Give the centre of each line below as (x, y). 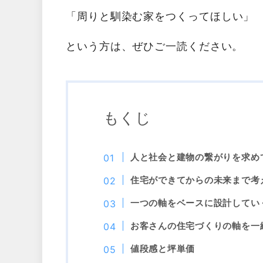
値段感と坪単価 (163, 249)
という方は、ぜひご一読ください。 (155, 46)
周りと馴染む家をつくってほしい (160, 16)
